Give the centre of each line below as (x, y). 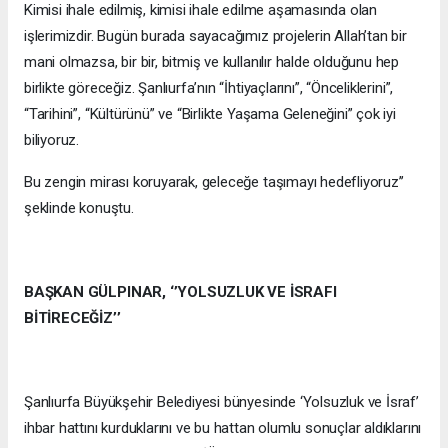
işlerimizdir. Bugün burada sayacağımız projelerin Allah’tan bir (215, 35)
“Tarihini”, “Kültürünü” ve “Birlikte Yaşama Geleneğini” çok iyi (210, 113)
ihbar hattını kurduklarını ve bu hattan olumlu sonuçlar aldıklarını (223, 427)
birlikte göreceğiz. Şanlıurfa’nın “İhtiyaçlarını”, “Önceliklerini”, (209, 87)
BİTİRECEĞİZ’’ (72, 317)
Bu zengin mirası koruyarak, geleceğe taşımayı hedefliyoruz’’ (214, 181)
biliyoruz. (52, 139)
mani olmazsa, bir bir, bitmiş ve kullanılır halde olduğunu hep (212, 61)
